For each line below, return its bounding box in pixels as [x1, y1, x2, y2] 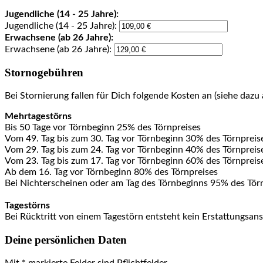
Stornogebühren [5, 66, 83, 79]
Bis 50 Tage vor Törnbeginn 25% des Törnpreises [5, 123, 201, 133]
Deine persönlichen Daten [5, 233, 127, 246]
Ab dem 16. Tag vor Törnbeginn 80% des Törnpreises [5, 167, 218, 177]
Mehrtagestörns [5, 112, 72, 122]
